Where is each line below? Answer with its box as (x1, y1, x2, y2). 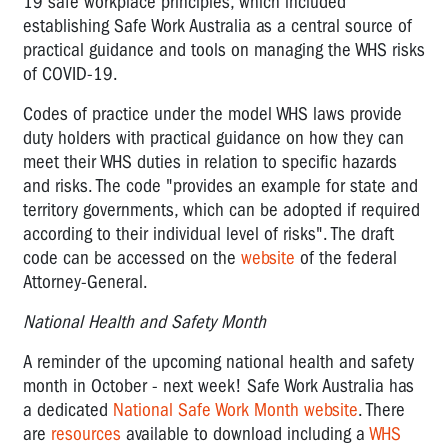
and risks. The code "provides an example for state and (23, 174, 418, 197)
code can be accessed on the (23, 246, 241, 269)
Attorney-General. (23, 270, 152, 293)
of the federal (295, 246, 397, 269)
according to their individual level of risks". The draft (23, 222, 394, 245)
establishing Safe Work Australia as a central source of (23, 14, 412, 37)
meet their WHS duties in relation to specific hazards (23, 150, 397, 173)
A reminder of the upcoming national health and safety (23, 350, 414, 373)
